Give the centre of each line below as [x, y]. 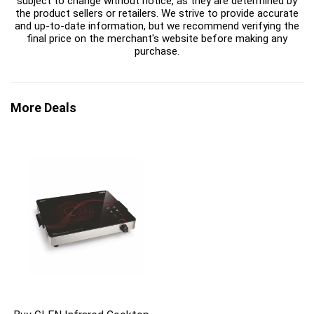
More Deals [43, 108]
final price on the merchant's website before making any [157, 39]
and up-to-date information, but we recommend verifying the [157, 26]
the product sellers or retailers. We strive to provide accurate [157, 14]
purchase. [157, 52]
